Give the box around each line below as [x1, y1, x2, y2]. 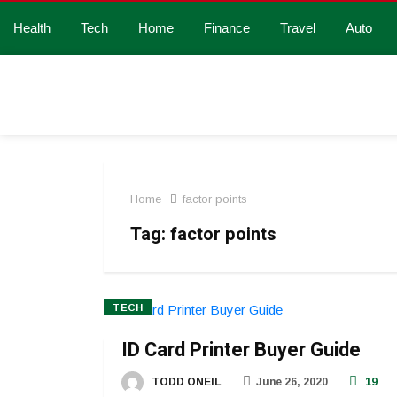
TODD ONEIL [149, 376, 222, 389]
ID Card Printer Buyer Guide [121, 336, 361, 365]
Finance [204, 20, 250, 35]
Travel [280, 20, 315, 35]
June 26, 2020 [256, 376, 328, 389]
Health [13, 20, 51, 35]
